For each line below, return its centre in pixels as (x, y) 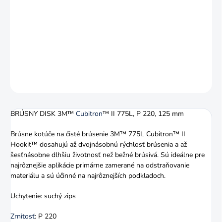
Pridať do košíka (101, 27)
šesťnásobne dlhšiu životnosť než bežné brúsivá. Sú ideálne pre (108, 155)
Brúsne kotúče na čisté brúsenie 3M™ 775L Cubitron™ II (98, 134)
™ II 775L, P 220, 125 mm (143, 114)
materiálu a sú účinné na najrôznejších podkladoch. (88, 176)
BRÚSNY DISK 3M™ (43, 114)
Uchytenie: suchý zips (43, 196)
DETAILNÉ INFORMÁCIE (43, 57)
